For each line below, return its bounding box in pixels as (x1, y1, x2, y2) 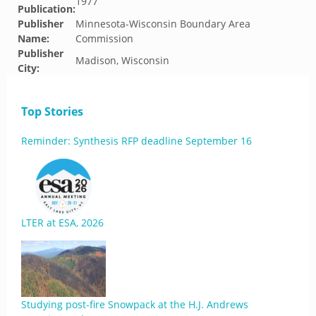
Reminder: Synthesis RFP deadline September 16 (21, 134, 252, 147)
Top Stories (21, 104, 83, 119)
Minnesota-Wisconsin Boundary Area (75, 17, 250, 30)
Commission (75, 32, 133, 45)
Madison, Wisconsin (75, 54, 169, 67)
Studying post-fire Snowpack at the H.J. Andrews (21, 298, 248, 311)
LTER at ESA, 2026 (21, 216, 104, 229)
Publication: (18, 2, 75, 16)
